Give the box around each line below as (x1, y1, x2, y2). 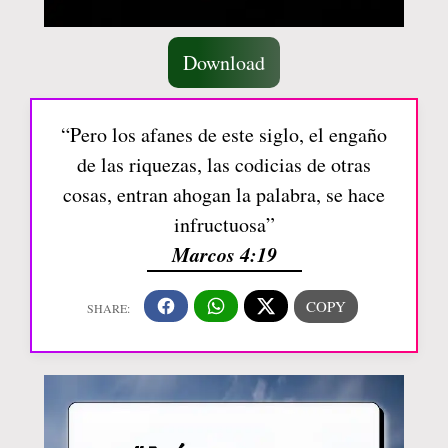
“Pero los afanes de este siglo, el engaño (61, 120, 387, 148)
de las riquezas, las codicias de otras (77, 150, 371, 178)
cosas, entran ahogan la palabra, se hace (63, 180, 385, 208)
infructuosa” (173, 210, 275, 238)
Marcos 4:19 (171, 239, 277, 268)
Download (183, 48, 265, 76)
